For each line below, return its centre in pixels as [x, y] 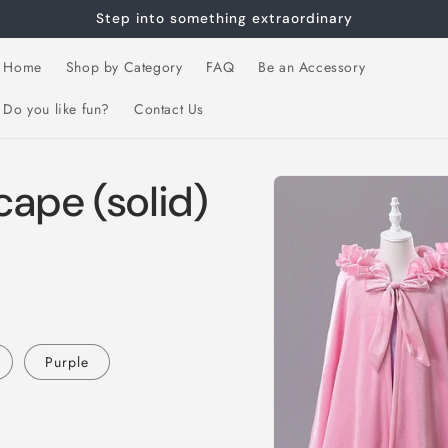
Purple [66, 362]
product [326, 197]
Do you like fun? [56, 109]
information [339, 215]
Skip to [323, 179]
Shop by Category [124, 67]
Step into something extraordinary [224, 18]
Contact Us [168, 109]
